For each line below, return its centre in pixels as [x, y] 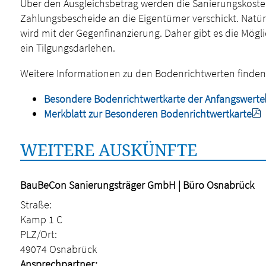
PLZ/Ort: [38, 234]
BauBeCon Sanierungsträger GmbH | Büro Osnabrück [137, 185]
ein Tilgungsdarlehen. [67, 48]
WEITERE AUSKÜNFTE [108, 150]
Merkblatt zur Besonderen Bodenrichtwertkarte [148, 114]
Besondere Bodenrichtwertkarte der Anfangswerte [154, 99]
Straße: [36, 205]
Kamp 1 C [41, 219]
